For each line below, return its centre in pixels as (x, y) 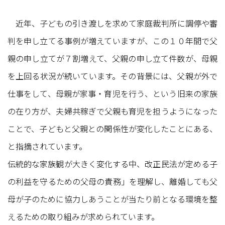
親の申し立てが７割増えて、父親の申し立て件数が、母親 (113, 58)
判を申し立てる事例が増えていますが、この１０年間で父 (113, 40)
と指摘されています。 (47, 146)
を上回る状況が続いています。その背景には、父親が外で (113, 76)
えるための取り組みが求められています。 (83, 216)
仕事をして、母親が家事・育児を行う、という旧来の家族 (113, 93)
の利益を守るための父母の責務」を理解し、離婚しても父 (113, 181)
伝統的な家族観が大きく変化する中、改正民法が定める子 (113, 163)
